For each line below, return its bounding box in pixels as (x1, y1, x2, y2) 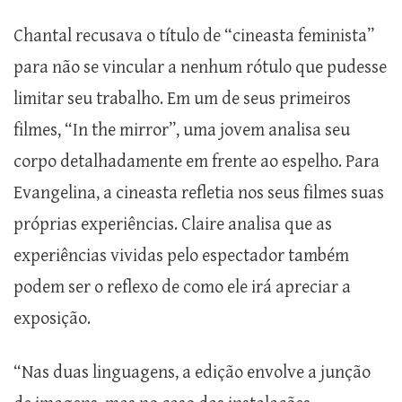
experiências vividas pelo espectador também (13, 246, 349, 267)
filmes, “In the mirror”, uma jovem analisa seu (13, 120, 350, 142)
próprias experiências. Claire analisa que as (13, 214, 332, 236)
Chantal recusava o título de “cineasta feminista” (13, 26, 374, 48)
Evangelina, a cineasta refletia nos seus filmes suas (13, 183, 384, 205)
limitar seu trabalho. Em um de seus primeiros (13, 89, 351, 110)
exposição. (13, 309, 91, 330)
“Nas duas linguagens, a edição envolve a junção (13, 363, 371, 384)
